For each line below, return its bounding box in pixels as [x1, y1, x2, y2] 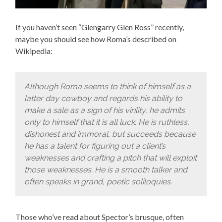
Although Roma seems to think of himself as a [24, 81, 191, 91]
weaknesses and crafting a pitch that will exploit [24, 153, 197, 163]
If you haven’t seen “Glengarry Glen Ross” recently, [15, 22, 184, 32]
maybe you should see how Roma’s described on [15, 34, 177, 44]
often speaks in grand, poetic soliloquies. [24, 176, 172, 186]
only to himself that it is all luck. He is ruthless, [24, 117, 189, 127]
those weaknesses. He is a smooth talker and [24, 165, 187, 174]
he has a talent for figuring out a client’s [24, 141, 166, 151]
